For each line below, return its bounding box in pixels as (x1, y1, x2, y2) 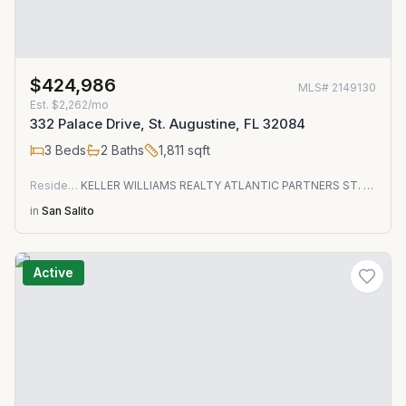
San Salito (42, 204, 94, 217)
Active (34, 265, 73, 280)
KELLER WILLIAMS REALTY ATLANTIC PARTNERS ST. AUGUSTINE (363, 179, 374, 192)
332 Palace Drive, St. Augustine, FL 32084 (30, 115, 305, 132)
